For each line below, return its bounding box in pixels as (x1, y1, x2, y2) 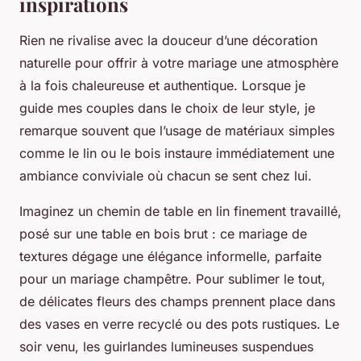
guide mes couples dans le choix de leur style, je (19, 100, 315, 117)
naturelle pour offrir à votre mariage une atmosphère (19, 55, 338, 72)
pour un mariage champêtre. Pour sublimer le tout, (19, 271, 326, 288)
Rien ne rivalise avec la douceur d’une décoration (19, 32, 317, 49)
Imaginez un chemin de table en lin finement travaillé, (19, 203, 342, 220)
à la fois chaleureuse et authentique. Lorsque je (19, 77, 305, 94)
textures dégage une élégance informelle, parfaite (19, 248, 322, 265)
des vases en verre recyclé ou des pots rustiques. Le (19, 316, 339, 333)
